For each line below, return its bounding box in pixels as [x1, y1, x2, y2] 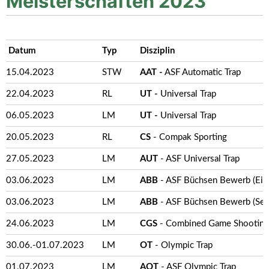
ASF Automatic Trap [163, 68, 241, 77]
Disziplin [140, 46, 175, 55]
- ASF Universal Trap [158, 154, 240, 163]
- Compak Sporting [151, 133, 227, 142]
